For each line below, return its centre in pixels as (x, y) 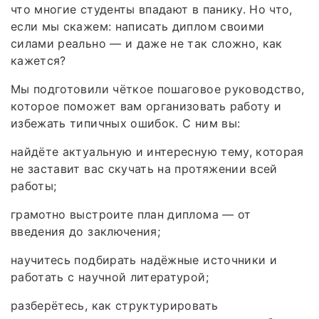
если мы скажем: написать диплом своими (138, 26)
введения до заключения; (86, 231)
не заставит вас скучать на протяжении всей (144, 168)
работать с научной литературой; (110, 277)
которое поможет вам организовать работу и (146, 106)
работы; (34, 185)
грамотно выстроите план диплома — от (131, 214)
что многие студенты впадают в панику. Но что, (152, 9)
